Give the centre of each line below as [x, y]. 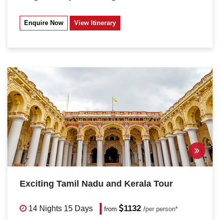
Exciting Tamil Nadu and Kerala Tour [96, 184]
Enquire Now [44, 23]
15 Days [78, 208]
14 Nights [45, 208]
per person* [162, 209]
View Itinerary [95, 23]
